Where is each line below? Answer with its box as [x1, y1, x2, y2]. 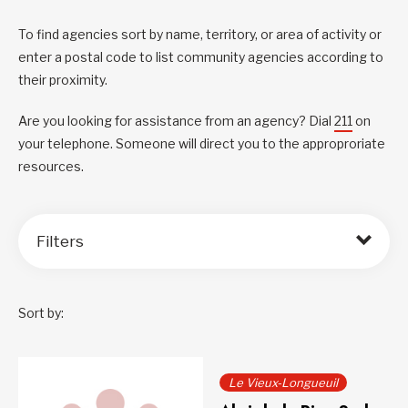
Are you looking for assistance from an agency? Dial [18, 113, 334, 128]
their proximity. [18, 72, 107, 87]
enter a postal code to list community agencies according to [18, 49, 383, 65]
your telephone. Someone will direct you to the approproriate [18, 136, 385, 151]
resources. [18, 158, 84, 174]
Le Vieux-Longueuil [228, 375, 338, 390]
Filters [36, 232, 84, 250]
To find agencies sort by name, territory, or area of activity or [18, 26, 382, 42]
